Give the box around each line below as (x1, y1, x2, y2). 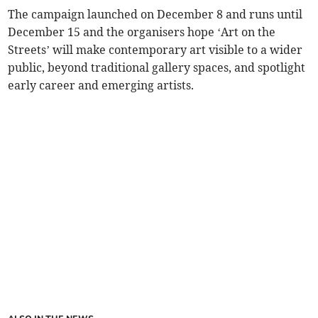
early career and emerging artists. (8, 78, 194, 93)
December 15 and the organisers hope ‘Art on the (8, 25, 276, 40)
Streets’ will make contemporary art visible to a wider (8, 43, 303, 57)
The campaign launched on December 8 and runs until (8, 7, 303, 22)
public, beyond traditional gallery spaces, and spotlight (8, 60, 306, 75)
